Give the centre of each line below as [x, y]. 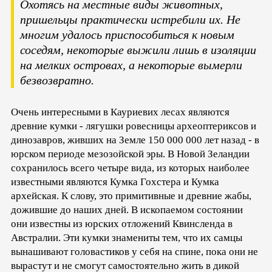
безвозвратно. [57, 80]
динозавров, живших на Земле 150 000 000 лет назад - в [135, 140]
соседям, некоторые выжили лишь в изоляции [138, 50]
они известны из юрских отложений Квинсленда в [122, 224]
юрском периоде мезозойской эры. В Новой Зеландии [130, 154]
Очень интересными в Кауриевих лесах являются [120, 112]
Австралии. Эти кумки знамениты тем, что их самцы [127, 238]
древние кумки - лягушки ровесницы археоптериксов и [134, 126]
